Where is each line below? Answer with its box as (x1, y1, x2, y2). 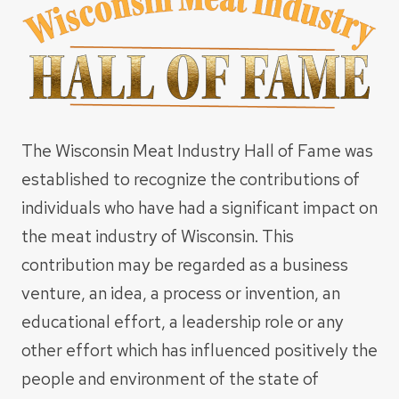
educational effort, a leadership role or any (21, 309, 344, 333)
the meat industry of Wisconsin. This (21, 224, 294, 248)
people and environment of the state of (21, 366, 319, 390)
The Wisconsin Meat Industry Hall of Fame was (21, 138, 373, 162)
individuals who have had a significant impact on (21, 195, 378, 219)
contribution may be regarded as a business (21, 252, 348, 276)
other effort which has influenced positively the (21, 338, 378, 362)
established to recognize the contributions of (21, 167, 360, 191)
